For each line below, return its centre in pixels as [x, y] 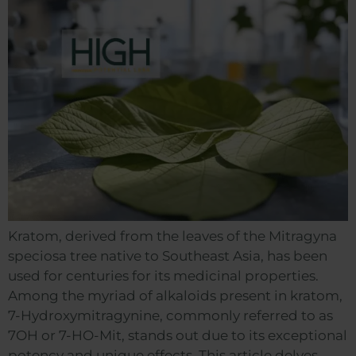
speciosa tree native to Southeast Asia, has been [168, 255]
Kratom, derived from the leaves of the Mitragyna [172, 236]
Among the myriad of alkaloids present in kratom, [175, 295]
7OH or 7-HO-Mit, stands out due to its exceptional [178, 335]
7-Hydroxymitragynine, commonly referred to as [170, 315]
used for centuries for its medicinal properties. [163, 275]
